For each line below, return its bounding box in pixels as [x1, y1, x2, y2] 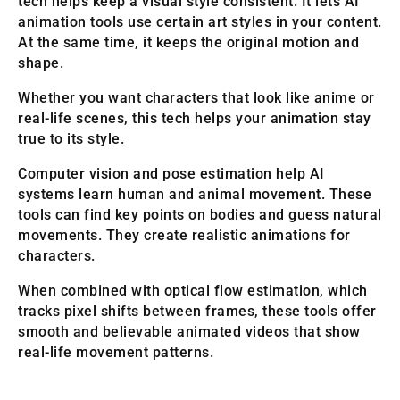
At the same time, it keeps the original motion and [18, 33, 359, 51]
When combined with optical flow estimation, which [18, 281, 368, 299]
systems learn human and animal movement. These [18, 185, 371, 203]
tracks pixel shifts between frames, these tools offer [18, 302, 377, 320]
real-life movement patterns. [18, 343, 213, 361]
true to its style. [18, 129, 124, 147]
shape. [18, 54, 63, 71]
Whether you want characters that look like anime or [18, 88, 375, 106]
